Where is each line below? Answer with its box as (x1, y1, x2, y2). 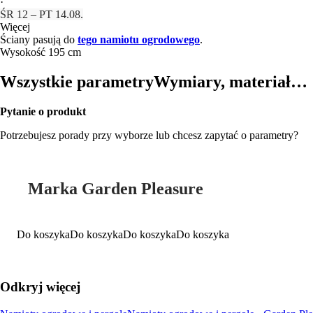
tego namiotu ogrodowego (78, 33, 200, 45)
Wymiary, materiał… (154, 72, 307, 91)
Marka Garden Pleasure (28, 179, 203, 198)
